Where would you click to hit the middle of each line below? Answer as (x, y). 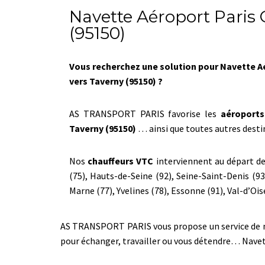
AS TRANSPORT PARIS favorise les (145, 113)
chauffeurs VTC (121, 161)
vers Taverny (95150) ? (116, 81)
